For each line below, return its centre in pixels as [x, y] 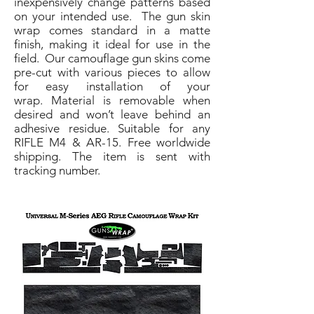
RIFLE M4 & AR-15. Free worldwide [112, 142]
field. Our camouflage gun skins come [112, 58]
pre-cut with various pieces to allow [112, 72]
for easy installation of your [112, 86]
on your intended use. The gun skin [112, 16]
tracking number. [57, 170]
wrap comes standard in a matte [112, 30]
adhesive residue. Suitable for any [112, 128]
